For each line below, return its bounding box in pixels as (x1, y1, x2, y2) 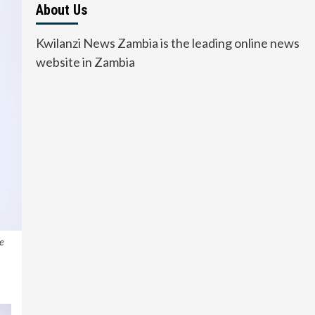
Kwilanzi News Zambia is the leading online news (35, 35, 300, 51)
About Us (35, 1, 87, 19)
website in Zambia (35, 54, 135, 70)
